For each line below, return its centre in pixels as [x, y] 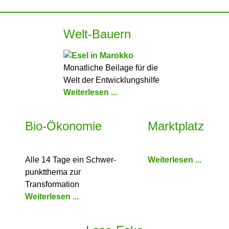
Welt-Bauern [97, 34]
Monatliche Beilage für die [111, 67]
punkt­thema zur [53, 172]
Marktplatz [176, 126]
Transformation [52, 184]
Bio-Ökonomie [63, 126]
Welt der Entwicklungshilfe [111, 80]
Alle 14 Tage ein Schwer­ [71, 159]
